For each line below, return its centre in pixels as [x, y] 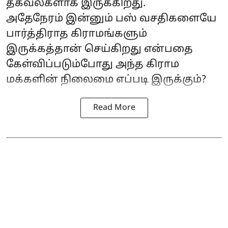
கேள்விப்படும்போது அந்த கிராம [93, 65]
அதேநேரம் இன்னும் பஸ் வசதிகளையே [111, 19]
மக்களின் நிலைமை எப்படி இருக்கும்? [106, 80]
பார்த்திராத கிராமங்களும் [77, 34]
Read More [114, 108]
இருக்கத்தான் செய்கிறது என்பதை [99, 49]
